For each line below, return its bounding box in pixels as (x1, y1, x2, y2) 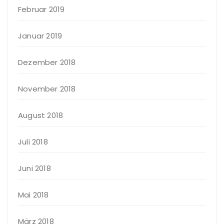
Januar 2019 (18, 30, 62, 41)
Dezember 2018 (18, 57, 76, 68)
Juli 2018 (18, 136, 48, 147)
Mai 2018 (18, 189, 49, 200)
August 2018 (18, 110, 63, 121)
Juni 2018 (18, 163, 51, 174)
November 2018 (18, 83, 76, 94)
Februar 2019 (18, 4, 65, 15)
